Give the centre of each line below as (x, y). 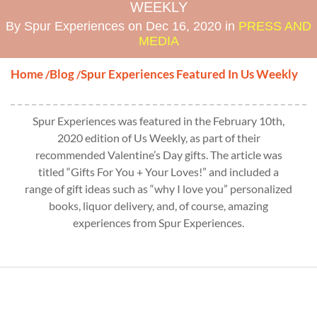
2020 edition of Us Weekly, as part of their (158, 138)
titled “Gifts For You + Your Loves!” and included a (158, 172)
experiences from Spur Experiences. (158, 223)
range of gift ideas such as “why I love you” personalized (158, 189)
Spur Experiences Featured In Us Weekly (189, 74)
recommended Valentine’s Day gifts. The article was (158, 155)
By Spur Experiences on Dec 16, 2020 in (122, 26)
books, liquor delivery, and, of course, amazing (158, 206)
